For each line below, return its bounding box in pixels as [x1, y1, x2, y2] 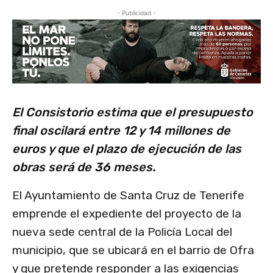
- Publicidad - [117, 9, 156, 17]
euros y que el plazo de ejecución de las [12, 141, 241, 157]
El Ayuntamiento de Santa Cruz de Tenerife [12, 188, 244, 203]
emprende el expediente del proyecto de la [12, 207, 241, 221]
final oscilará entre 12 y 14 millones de [12, 123, 230, 138]
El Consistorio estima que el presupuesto [12, 105, 253, 120]
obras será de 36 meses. [12, 160, 155, 175]
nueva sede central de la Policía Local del [12, 225, 232, 239]
